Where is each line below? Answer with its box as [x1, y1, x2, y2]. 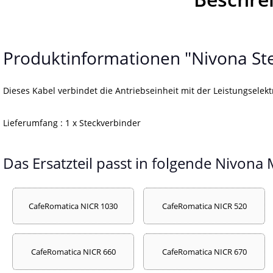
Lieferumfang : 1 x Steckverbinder [3, 117, 141, 129]
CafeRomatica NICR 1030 [29, 200, 118, 211]
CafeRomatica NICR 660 [30, 246, 116, 257]
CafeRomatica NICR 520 [161, 200, 247, 211]
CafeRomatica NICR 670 [161, 246, 247, 257]
